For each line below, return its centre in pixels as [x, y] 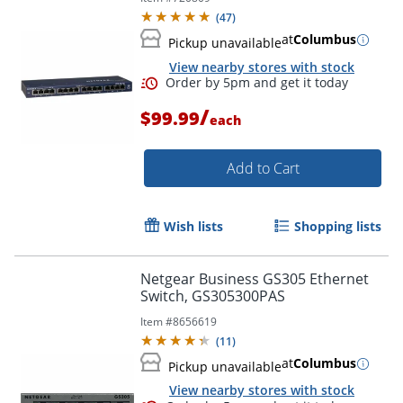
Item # [157, 322]
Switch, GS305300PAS [213, 296]
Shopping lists [338, 227]
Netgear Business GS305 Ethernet [255, 279]
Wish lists [193, 227]
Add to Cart [263, 169]
